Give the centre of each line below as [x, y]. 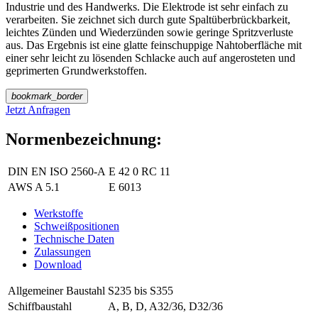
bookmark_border [47, 96]
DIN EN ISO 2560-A [57, 172]
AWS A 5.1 [34, 187]
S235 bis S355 [141, 291]
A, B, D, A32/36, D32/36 [165, 307]
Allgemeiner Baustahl [56, 291]
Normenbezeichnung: [84, 139]
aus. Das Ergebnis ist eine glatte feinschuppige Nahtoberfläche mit [154, 45]
